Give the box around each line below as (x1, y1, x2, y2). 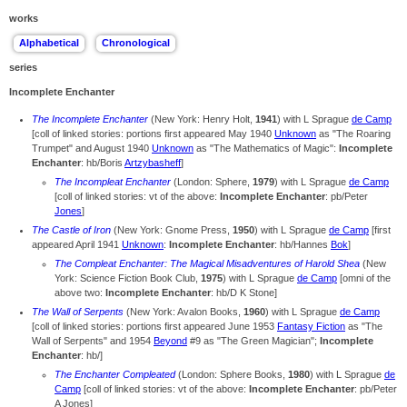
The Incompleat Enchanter (55, 176, 171, 188)
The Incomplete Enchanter (32, 114, 148, 125)
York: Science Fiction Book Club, (55, 273, 201, 284)
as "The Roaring (316, 128, 391, 140)
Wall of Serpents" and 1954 (32, 335, 154, 347)
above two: (55, 287, 105, 299)
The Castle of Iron (32, 224, 111, 236)
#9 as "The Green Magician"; (187, 335, 320, 347)
